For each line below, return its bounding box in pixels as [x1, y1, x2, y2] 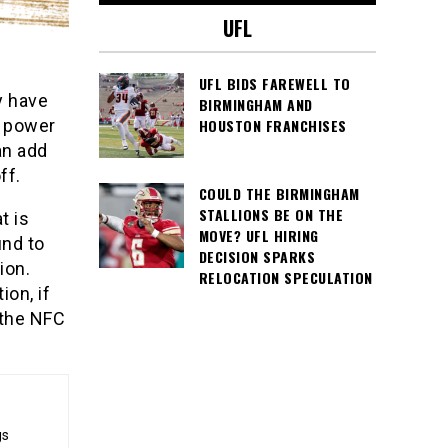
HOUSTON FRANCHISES [198, 115, 347, 136]
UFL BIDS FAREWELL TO [198, 73, 351, 94]
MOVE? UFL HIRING [198, 225, 319, 246]
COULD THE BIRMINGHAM [198, 183, 360, 204]
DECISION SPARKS [198, 246, 315, 267]
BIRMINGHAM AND [198, 94, 313, 115]
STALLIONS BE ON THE [198, 204, 343, 225]
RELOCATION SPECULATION [198, 267, 373, 288]
